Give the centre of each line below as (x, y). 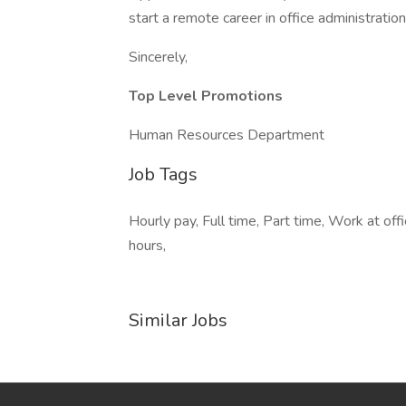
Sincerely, (158, 57)
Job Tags (163, 174)
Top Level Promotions (206, 96)
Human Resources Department (227, 135)
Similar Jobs (178, 320)
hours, (147, 246)
